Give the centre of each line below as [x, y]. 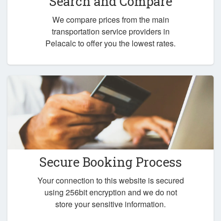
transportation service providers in [110, 31]
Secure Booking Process [110, 162]
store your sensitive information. [110, 204]
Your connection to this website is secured [110, 180]
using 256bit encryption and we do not [110, 192]
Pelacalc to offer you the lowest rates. [110, 43]
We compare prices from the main [110, 19]
